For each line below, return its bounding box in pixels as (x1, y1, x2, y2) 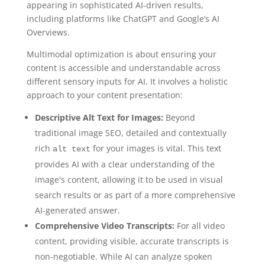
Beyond (163, 112, 195, 124)
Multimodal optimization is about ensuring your (26, 49, 216, 60)
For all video (174, 220, 225, 232)
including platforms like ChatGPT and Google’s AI (26, 13, 219, 25)
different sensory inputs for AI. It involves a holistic (26, 76, 228, 88)
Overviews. (26, 27, 70, 38)
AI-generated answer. (34, 205, 120, 216)
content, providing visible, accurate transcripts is (34, 235, 229, 247)
